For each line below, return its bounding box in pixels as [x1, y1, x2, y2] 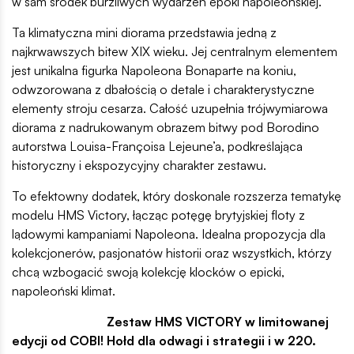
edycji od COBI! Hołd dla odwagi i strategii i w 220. [12, 332, 316, 348]
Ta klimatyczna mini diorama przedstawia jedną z [12, 24, 277, 40]
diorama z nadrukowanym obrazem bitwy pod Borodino [12, 119, 319, 135]
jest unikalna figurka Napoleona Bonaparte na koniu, [12, 62, 296, 78]
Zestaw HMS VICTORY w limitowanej [107, 313, 329, 330]
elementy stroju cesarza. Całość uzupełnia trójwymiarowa [12, 100, 328, 116]
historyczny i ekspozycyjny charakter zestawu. [12, 156, 266, 173]
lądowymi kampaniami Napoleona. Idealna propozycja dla [12, 225, 326, 242]
